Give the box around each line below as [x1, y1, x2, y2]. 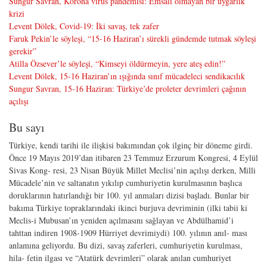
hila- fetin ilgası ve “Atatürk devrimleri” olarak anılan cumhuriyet [9, 252, 231, 263]
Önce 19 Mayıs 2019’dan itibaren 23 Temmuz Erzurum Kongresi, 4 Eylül [9, 151, 258, 163]
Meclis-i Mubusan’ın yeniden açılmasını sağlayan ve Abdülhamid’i [9, 214, 234, 226]
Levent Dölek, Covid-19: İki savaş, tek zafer [9, 20, 159, 32]
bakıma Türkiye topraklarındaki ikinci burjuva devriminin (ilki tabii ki [9, 201, 247, 213]
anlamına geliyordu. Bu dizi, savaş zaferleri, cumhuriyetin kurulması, [9, 239, 243, 251]
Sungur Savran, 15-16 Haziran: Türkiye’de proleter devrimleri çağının [9, 82, 246, 94]
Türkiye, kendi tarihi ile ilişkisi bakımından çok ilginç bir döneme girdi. [9, 139, 253, 151]
